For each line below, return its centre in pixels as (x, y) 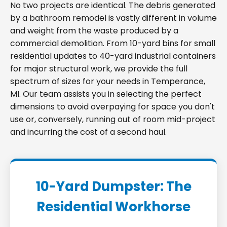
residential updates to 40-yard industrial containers (113, 56)
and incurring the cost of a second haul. (88, 132)
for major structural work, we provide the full (99, 69)
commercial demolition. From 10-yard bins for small (113, 43)
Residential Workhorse (113, 207)
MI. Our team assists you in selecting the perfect (106, 94)
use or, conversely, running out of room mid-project (113, 119)
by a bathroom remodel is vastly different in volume (113, 18)
